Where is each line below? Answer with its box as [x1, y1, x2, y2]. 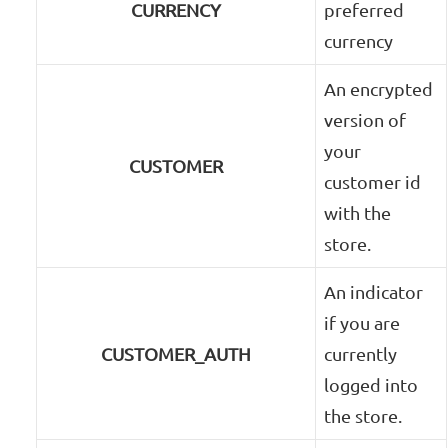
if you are [324, 312, 401, 334]
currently [324, 343, 398, 365]
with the [324, 202, 392, 224]
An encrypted [324, 78, 434, 100]
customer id [324, 171, 422, 193]
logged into [324, 374, 419, 396]
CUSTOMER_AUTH [101, 343, 252, 365]
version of [324, 109, 407, 131]
